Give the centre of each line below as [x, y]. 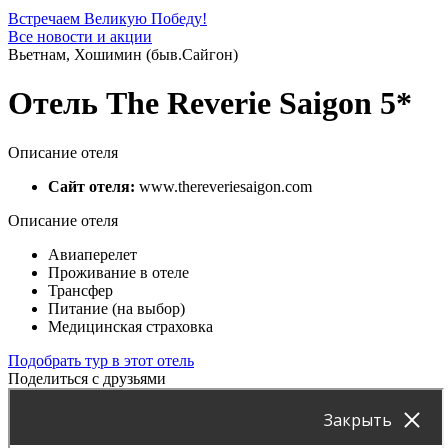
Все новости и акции [80, 36]
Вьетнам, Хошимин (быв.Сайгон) [123, 54]
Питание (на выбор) [116, 308]
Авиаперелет [92, 254]
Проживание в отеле [118, 272]
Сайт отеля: [93, 186]
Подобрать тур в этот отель [101, 360]
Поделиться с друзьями [87, 378]
